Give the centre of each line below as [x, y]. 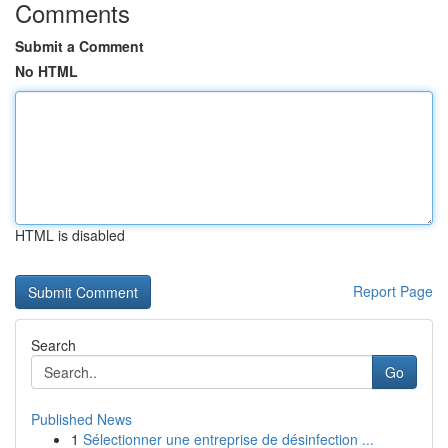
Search [53, 345]
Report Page [393, 291]
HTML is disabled [70, 235]
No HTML [46, 71]
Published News [81, 419]
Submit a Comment [79, 46]
